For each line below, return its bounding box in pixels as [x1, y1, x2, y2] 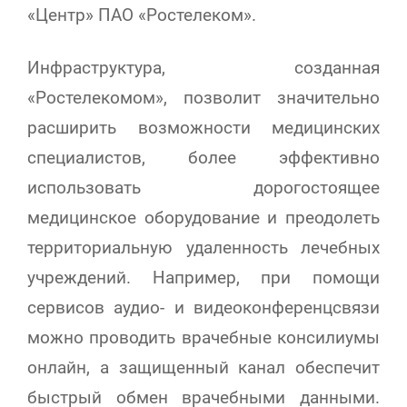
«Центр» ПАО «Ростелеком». [27, 5, 256, 26]
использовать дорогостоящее [27, 177, 380, 199]
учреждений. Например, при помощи [27, 267, 380, 289]
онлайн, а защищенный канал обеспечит [27, 357, 380, 379]
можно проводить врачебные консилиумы [27, 327, 380, 349]
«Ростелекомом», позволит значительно [27, 87, 380, 109]
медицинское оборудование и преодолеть [27, 207, 380, 229]
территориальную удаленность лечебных [27, 237, 380, 259]
